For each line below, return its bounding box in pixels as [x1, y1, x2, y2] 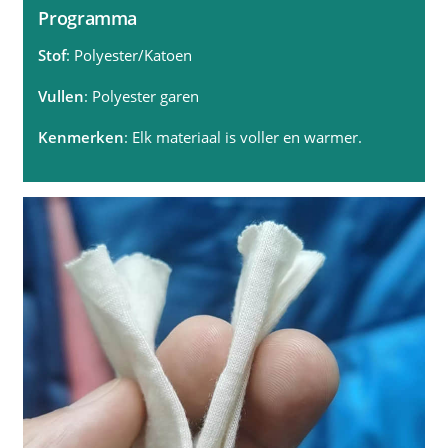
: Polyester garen [84, 85, 200, 107]
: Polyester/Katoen [66, 44, 193, 66]
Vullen [38, 85, 85, 107]
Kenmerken [38, 127, 125, 149]
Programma [38, 5, 138, 31]
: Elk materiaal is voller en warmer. [124, 127, 363, 149]
